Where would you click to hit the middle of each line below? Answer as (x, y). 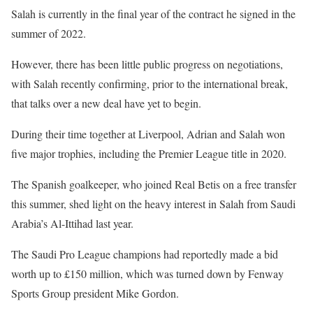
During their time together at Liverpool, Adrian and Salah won (148, 134)
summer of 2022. (49, 33)
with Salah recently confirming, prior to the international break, (150, 83)
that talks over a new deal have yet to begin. (106, 103)
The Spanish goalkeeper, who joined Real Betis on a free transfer (154, 184)
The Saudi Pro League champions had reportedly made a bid (145, 254)
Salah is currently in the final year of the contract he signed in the (153, 14)
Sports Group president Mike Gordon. (95, 293)
